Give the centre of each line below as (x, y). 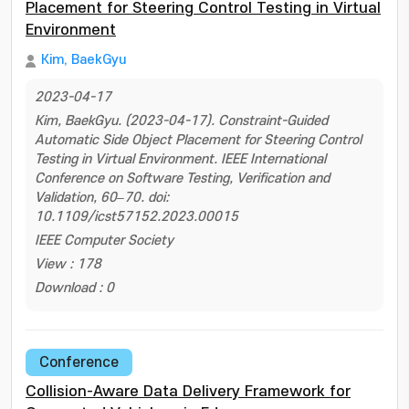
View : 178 (68, 264)
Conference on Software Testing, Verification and (182, 178)
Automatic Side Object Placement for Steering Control (198, 140)
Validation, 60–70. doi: (102, 198)
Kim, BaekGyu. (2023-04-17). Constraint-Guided (181, 121)
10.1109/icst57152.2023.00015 (136, 217)
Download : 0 (74, 288)
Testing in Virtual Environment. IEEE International (180, 159)
